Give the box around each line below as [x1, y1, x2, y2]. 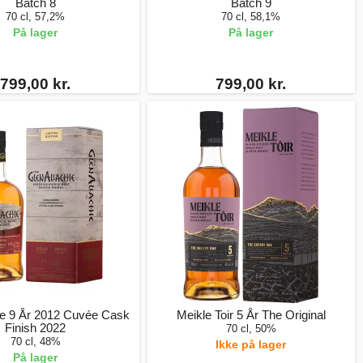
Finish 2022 [5, 321, 66, 335]
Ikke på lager [216, 338, 287, 351]
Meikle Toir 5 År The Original [176, 308, 326, 322]
